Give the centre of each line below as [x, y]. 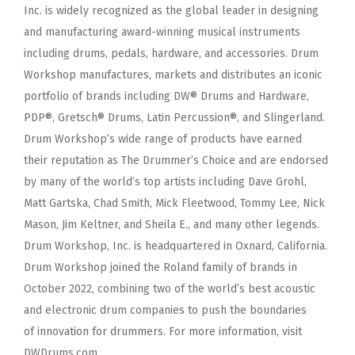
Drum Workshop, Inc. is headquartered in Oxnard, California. [176, 246]
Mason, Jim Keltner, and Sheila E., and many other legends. [172, 224]
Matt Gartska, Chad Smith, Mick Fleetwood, [132, 203]
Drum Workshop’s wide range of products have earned [163, 139]
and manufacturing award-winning [111, 32]
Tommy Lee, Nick [282, 203]
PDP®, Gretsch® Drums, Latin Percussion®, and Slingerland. [174, 117]
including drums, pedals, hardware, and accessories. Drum [171, 53]
